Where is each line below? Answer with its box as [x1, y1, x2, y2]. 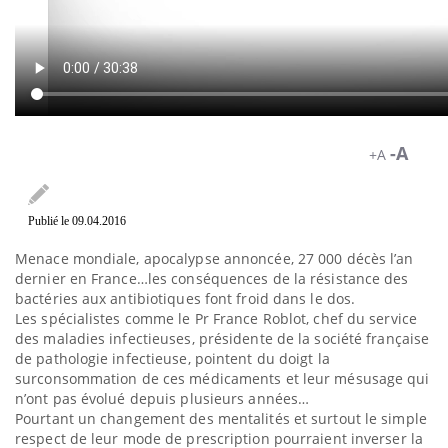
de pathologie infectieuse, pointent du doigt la [15, 348, 330, 368]
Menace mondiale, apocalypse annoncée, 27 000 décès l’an [15, 248, 414, 268]
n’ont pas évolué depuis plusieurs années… [15, 388, 310, 408]
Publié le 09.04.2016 [27, 214, 126, 229]
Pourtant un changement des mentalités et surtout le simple [15, 408, 427, 428]
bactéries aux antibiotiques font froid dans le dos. [15, 288, 356, 308]
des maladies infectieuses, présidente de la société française [15, 328, 430, 348]
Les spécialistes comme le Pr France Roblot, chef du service [15, 308, 417, 328]
